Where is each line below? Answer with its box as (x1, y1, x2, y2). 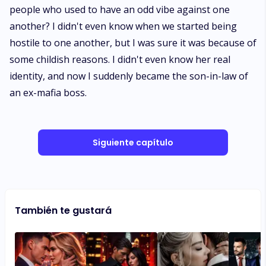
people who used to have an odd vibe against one (9, 3, 230, 16)
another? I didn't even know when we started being (9, 20, 237, 33)
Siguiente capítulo (93, 137, 173, 148)
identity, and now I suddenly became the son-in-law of (9, 69, 248, 83)
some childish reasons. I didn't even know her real (9, 53, 230, 66)
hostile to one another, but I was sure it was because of (9, 36, 256, 49)
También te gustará (15, 204, 112, 217)
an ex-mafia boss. (9, 86, 87, 99)
